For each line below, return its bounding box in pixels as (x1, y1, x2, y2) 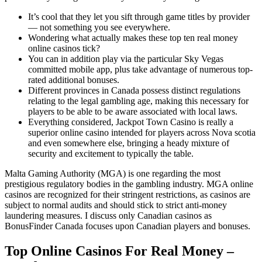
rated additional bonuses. (28, 74, 119, 85)
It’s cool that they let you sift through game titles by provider (28, 11, 250, 22)
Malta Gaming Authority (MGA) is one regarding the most (5, 168, 220, 178)
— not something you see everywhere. (28, 22, 170, 32)
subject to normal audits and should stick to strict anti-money (5, 199, 227, 210)
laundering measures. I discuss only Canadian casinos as (5, 210, 212, 220)
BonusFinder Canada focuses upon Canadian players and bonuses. (5, 220, 250, 231)
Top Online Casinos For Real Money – (5, 243, 234, 258)
